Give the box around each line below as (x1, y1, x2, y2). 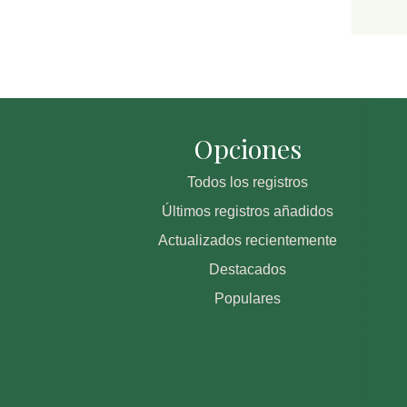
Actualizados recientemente (157, 233, 337, 249)
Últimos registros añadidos (161, 203, 333, 220)
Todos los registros (186, 174, 308, 191)
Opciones (193, 131, 302, 166)
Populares (213, 291, 281, 307)
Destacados (208, 262, 286, 278)
